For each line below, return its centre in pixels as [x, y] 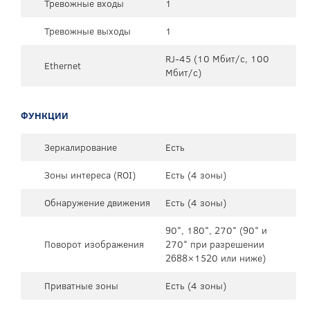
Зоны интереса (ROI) [90, 175]
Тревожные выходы [88, 31]
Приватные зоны [81, 285]
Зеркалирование [81, 147]
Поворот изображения [94, 244]
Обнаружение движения [97, 202]
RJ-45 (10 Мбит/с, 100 [217, 58]
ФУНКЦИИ [45, 115]
